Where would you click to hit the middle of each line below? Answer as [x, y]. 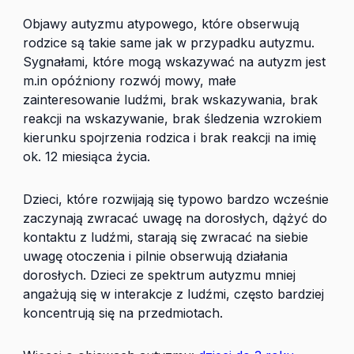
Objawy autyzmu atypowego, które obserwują [161, 24]
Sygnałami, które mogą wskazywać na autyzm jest [174, 62]
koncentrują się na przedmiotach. [123, 313]
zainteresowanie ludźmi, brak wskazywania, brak [170, 100]
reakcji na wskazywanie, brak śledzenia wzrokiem [172, 119]
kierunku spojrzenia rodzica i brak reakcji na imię [169, 137]
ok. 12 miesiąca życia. [87, 156]
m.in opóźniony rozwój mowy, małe [130, 81]
